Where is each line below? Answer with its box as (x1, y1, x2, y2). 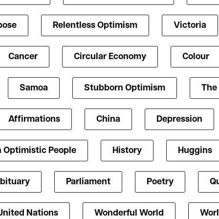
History (112, 146, 142, 156)
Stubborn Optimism (84, 84, 165, 93)
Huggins (178, 146, 212, 156)
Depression (156, 115, 202, 125)
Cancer (8, 52, 38, 62)
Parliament (66, 177, 110, 187)
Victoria (173, 21, 206, 31)
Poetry (146, 177, 174, 187)
